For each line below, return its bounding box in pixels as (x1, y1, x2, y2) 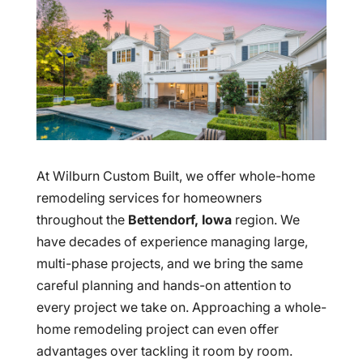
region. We (231, 211, 300, 228)
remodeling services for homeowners (36, 190, 262, 207)
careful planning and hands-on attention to (36, 277, 292, 294)
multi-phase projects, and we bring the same (36, 255, 303, 272)
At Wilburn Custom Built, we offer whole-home (36, 168, 315, 185)
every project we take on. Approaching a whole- (36, 299, 327, 316)
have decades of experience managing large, (36, 233, 308, 250)
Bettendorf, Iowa (127, 211, 232, 228)
